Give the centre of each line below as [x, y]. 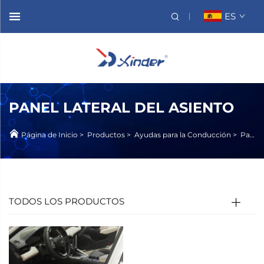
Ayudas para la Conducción [183, 135]
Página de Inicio [49, 135]
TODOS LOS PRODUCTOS [67, 201]
